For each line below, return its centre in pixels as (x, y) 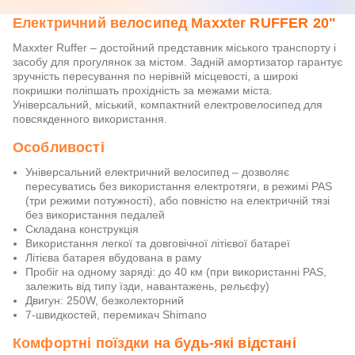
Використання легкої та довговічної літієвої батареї (158, 243)
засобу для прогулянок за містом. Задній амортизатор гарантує (177, 62)
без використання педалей (95, 215)
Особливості (59, 147)
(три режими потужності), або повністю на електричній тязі (177, 200)
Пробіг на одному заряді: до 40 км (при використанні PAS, (176, 272)
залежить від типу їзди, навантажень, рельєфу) (147, 286)
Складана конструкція (82, 229)
